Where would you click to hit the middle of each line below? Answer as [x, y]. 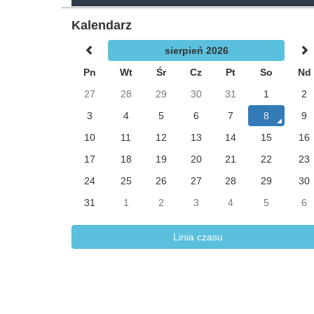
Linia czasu [198, 237]
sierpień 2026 [196, 50]
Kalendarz [102, 25]
